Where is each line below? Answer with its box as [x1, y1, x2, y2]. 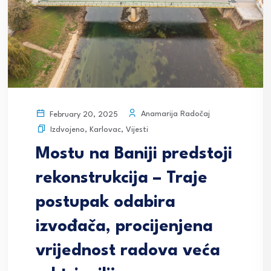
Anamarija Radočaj [139, 110, 210, 119]
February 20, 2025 [47, 110, 118, 119]
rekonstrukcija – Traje [36, 169, 207, 187]
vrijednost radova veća [36, 242, 220, 260]
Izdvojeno [50, 125, 85, 134]
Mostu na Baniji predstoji [36, 145, 232, 163]
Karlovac [90, 125, 121, 134]
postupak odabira [36, 194, 175, 211]
